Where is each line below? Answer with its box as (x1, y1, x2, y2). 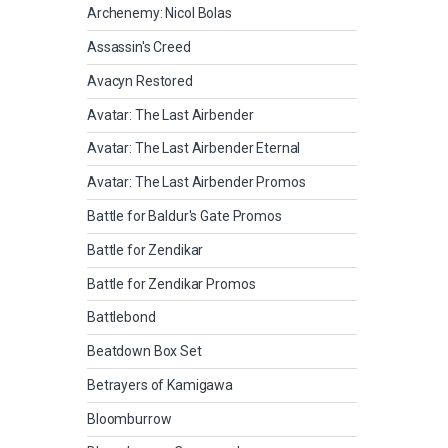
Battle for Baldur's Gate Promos (87, 207, 282, 224)
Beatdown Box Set (87, 343, 202, 360)
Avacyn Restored (87, 72, 193, 89)
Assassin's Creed (87, 39, 191, 56)
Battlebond (87, 309, 156, 326)
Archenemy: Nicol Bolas (87, 5, 232, 22)
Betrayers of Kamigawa (87, 376, 234, 393)
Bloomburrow (87, 410, 172, 427)
